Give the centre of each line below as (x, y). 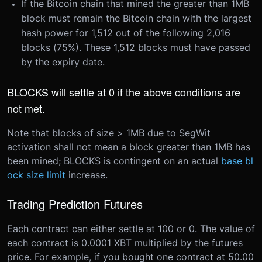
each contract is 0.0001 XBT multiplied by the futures (125, 243)
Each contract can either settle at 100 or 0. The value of (131, 229)
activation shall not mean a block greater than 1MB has (129, 147)
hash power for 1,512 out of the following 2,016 (126, 33)
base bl (237, 161)
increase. (88, 175)
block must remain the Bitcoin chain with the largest (136, 18)
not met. (26, 108)
